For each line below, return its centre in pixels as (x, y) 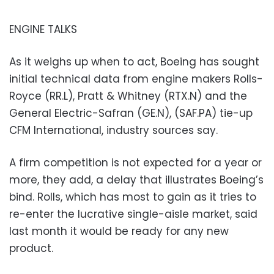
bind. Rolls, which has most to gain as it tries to (133, 197)
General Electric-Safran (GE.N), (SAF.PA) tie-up (131, 113)
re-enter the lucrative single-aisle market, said (133, 214)
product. (31, 248)
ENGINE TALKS (43, 29)
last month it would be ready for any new (119, 231)
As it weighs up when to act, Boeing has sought (134, 61)
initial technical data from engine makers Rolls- (136, 79)
